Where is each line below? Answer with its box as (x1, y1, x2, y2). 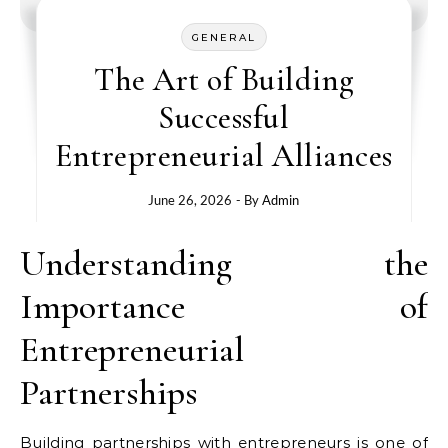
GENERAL (191, 31, 256, 44)
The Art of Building (94, 60, 354, 99)
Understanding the (20, 242, 428, 285)
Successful (158, 98, 290, 137)
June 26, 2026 (148, 192, 233, 208)
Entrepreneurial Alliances (55, 136, 393, 175)
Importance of (20, 285, 428, 328)
